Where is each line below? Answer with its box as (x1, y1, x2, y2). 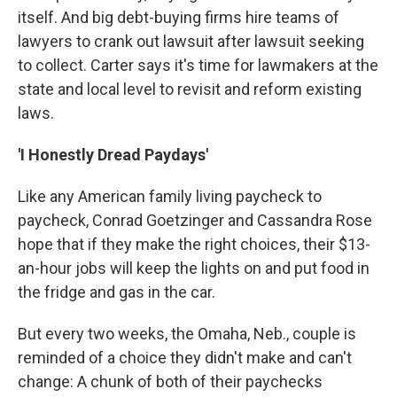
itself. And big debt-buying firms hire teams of (18, 8, 339, 27)
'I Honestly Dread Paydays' (18, 145, 208, 164)
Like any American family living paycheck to (18, 187, 322, 206)
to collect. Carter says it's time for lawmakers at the (18, 56, 378, 74)
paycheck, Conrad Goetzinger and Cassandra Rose (18, 211, 372, 230)
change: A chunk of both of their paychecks (18, 372, 323, 391)
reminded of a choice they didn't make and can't (18, 348, 352, 367)
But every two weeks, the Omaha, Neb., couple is (18, 324, 356, 343)
